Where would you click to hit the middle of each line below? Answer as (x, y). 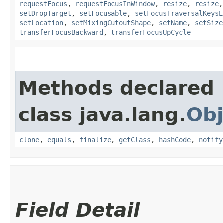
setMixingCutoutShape (111, 23)
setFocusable (103, 13)
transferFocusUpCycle (151, 32)
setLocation (41, 23)
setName (173, 23)
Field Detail (78, 210)
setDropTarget (45, 13)
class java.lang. (102, 114)
